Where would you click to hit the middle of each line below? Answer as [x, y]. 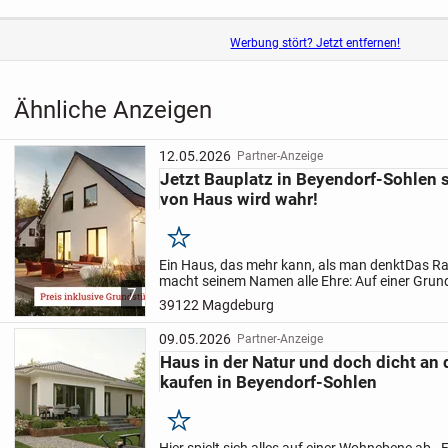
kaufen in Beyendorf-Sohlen [269, 381]
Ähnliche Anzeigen [112, 110]
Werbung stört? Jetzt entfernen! [315, 43]
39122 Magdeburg [217, 305]
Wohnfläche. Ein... [215, 313]
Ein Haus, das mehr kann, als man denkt [282, 265]
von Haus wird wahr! [239, 198]
